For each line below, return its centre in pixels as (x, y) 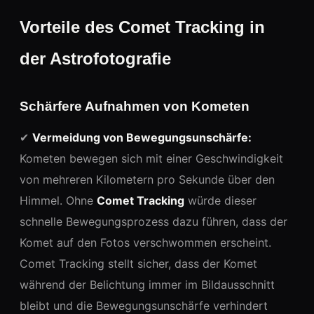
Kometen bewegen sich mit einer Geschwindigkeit (151, 158)
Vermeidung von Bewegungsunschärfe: (142, 137)
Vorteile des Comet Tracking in (142, 27)
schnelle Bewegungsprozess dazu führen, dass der (153, 221)
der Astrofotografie (95, 58)
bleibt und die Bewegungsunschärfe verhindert (144, 305)
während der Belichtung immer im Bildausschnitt (147, 284)
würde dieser (220, 200)
